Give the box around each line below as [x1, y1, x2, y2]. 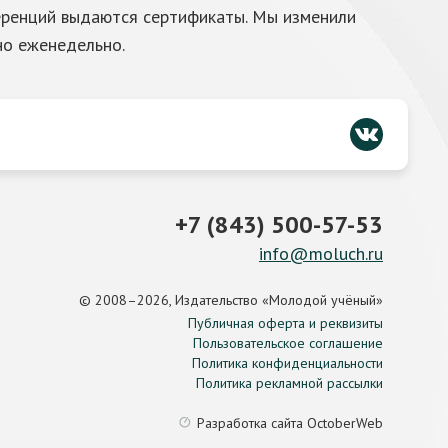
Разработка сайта [197, 414, 307, 432]
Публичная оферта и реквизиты [188, 314, 383, 332]
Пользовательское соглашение [193, 334, 383, 352]
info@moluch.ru [259, 242, 383, 265]
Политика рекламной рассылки [196, 374, 383, 392]
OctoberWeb [307, 414, 383, 432]
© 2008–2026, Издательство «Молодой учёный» [79, 291, 383, 309]
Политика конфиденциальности [192, 354, 383, 372]
